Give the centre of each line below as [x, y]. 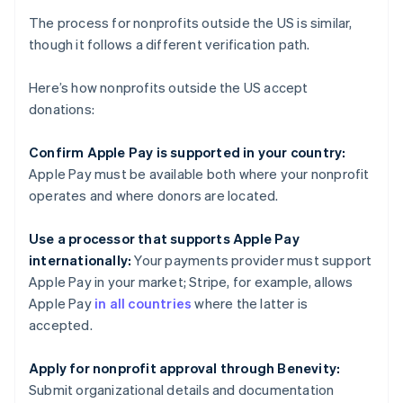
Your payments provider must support [252, 260]
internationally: [81, 260]
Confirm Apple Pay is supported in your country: [188, 152]
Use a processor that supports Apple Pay [164, 239]
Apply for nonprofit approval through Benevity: [185, 368]
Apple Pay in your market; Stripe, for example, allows [191, 282]
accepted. [61, 325]
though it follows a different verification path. [170, 45]
